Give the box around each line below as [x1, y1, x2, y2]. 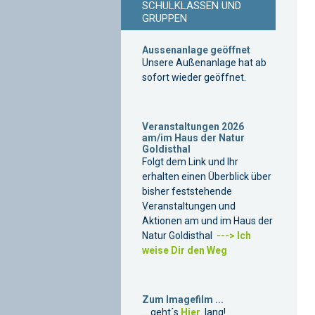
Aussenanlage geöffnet [142, 44, 250, 56]
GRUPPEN [142, 12, 187, 25]
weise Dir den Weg [142, 245, 227, 256]
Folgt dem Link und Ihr [142, 156, 238, 167]
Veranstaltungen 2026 [142, 121, 244, 132]
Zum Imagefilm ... [142, 294, 224, 305]
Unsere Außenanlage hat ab [142, 57, 266, 68]
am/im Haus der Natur [142, 132, 245, 143]
